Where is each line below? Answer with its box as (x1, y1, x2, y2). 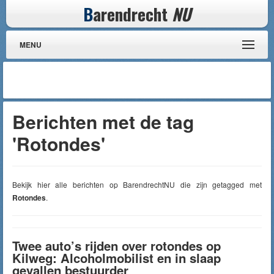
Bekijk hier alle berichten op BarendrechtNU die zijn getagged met (12, 179, 262, 190)
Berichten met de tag (12, 108, 194, 135)
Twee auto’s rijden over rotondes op (12, 237, 221, 254)
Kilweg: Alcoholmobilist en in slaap (12, 249, 221, 267)
